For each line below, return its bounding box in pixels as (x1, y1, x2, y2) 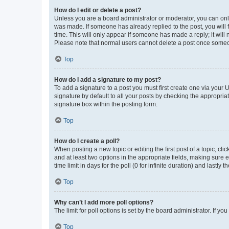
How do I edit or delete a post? (54, 6, 141, 14)
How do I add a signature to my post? (54, 76, 161, 83)
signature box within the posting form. (54, 100, 157, 108)
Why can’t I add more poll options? (54, 198, 153, 206)
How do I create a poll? (54, 137, 120, 145)
